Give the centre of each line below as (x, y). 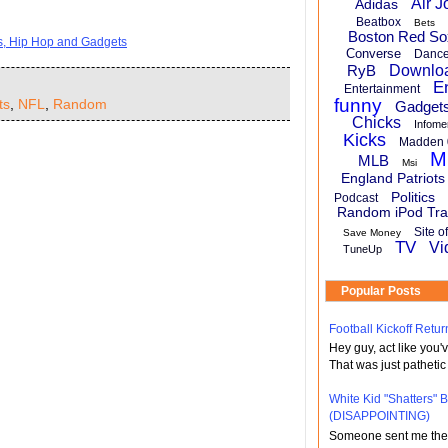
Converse (373, 53)
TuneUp (362, 249)
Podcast (356, 198)
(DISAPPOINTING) (379, 416)
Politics (413, 197)
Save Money (371, 232)
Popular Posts (381, 291)
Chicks (376, 122)
